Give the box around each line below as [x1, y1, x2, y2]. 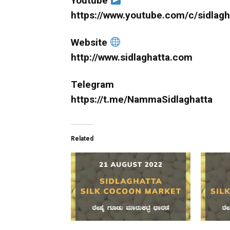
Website [71, 36, 110, 48]
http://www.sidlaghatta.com [71, 51, 193, 63]
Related [71, 135, 93, 142]
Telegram [71, 78, 114, 90]
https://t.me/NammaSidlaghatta [71, 93, 213, 105]
